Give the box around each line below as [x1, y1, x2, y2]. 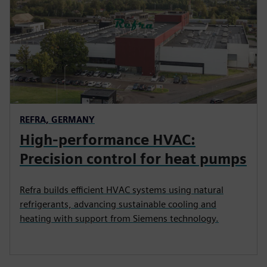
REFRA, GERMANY [20, 114, 95, 125]
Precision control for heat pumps [20, 150, 247, 167]
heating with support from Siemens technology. [20, 212, 219, 224]
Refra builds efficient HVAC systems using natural [20, 184, 223, 195]
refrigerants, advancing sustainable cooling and [20, 198, 216, 210]
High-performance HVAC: [20, 131, 195, 148]
